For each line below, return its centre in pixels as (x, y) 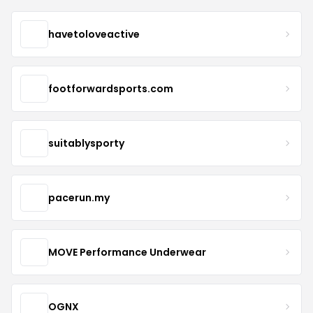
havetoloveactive (94, 34)
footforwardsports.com (111, 88)
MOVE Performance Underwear (127, 252)
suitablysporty (86, 143)
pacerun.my (79, 197)
